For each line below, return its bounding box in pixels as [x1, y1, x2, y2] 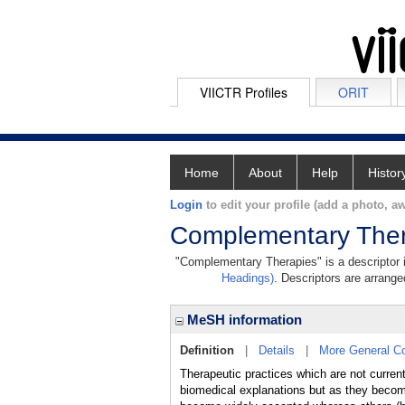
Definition [180, 344, 234, 357]
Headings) [221, 271, 274, 285]
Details [259, 344, 295, 357]
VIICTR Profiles [200, 83, 287, 101]
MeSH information [184, 312, 302, 327]
